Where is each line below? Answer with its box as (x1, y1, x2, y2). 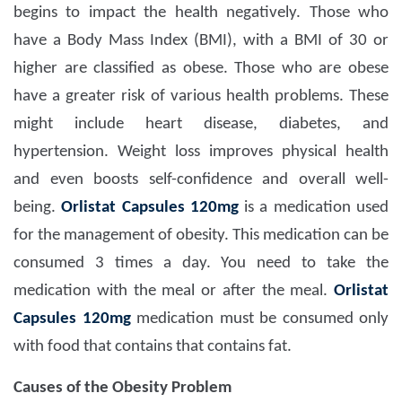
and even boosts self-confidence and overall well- (13, 171, 389, 189)
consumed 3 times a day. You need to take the (13, 255, 389, 273)
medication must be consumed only (130, 310, 389, 328)
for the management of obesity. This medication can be (13, 227, 389, 245)
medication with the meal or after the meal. (13, 283, 334, 301)
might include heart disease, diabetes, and (13, 116, 389, 134)
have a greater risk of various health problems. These (13, 88, 389, 106)
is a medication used (238, 199, 389, 217)
